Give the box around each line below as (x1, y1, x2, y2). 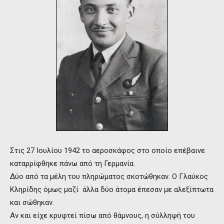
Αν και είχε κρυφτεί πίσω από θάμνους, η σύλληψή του (10, 210, 195, 220)
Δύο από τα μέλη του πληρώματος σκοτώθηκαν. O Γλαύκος (10, 171, 208, 181)
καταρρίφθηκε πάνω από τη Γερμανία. (10, 158, 135, 168)
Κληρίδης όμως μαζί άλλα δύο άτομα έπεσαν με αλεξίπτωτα (10, 184, 213, 194)
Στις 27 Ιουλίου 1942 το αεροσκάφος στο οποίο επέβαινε (10, 145, 205, 155)
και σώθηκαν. (10, 197, 54, 207)
